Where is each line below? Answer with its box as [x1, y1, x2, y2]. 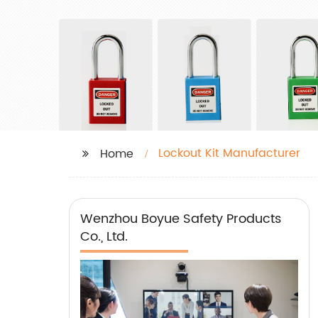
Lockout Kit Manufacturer [158, 144, 300, 163]
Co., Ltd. [80, 226, 128, 247]
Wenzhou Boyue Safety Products [80, 209, 281, 229]
